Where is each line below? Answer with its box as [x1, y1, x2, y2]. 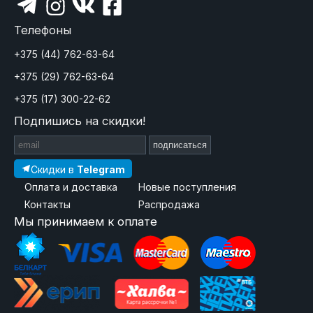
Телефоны [13, 23, 71, 38]
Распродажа [138, 198, 200, 210]
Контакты [24, 198, 71, 210]
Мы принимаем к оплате [13, 214, 157, 228]
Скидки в [30, 163, 77, 175]
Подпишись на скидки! [13, 113, 145, 128]
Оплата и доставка [24, 180, 117, 193]
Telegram [76, 163, 125, 175]
